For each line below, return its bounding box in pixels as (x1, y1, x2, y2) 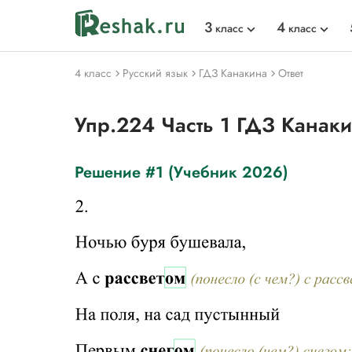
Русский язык (123, 65, 188, 81)
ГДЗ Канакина (199, 65, 267, 81)
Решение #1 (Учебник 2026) (75, 161, 288, 184)
